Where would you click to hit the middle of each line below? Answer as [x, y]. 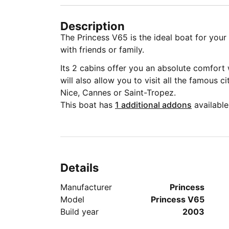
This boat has [88, 105]
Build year [79, 212]
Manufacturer [86, 187]
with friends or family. [102, 50]
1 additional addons [153, 105]
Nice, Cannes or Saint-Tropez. [118, 93]
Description [93, 26]
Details [79, 168]
